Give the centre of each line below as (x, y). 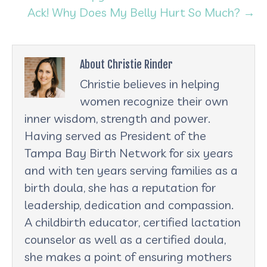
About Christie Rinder (126, 64)
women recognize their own (154, 101)
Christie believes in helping (150, 83)
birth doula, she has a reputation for (120, 187)
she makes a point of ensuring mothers (128, 256)
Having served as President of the (115, 135)
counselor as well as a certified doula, (125, 239)
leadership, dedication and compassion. (129, 204)
